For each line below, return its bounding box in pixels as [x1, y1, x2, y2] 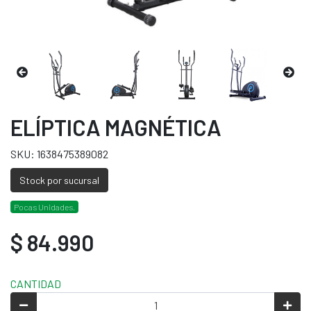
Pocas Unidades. [13, 201, 75, 212]
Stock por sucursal [19, 174, 99, 186]
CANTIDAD [10, 276, 61, 290]
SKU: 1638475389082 [10, 146, 108, 160]
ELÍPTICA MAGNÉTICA [10, 113, 221, 140]
